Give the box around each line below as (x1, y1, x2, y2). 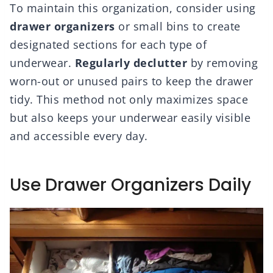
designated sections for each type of (10, 37, 207, 52)
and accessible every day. (10, 129, 148, 144)
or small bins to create (115, 19, 241, 34)
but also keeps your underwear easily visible (10, 110, 250, 126)
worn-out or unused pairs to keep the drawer (10, 74, 253, 89)
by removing (187, 55, 258, 71)
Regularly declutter (74, 55, 187, 71)
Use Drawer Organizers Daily (10, 173, 251, 197)
